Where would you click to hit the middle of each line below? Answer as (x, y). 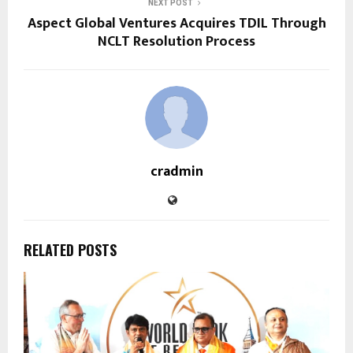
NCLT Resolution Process (176, 42)
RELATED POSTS (70, 250)
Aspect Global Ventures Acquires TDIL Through (176, 24)
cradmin (176, 172)
